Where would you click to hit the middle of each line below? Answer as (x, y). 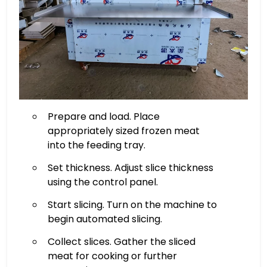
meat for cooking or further (112, 256)
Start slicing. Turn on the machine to (132, 204)
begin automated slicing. (105, 219)
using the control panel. (103, 182)
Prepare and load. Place (103, 116)
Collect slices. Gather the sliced (121, 241)
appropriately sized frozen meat (123, 131)
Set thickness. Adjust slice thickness (130, 167)
